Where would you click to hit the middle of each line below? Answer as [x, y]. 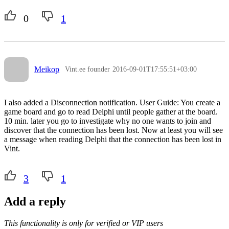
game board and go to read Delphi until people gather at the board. [111, 111]
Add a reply [35, 201]
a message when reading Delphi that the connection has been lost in [113, 139]
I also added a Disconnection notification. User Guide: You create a [112, 102]
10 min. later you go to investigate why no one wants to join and [108, 121]
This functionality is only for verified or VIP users [84, 223]
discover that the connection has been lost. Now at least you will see [113, 130]
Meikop [47, 70]
